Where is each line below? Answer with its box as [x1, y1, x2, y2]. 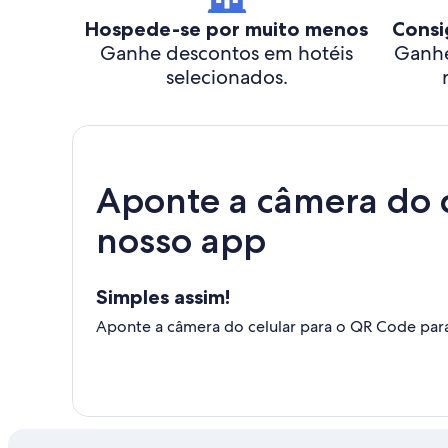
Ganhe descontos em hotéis [100, 40, 353, 66]
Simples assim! [96, 285, 230, 309]
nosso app [96, 219, 266, 262]
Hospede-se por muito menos [85, 17, 368, 41]
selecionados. [165, 64, 288, 90]
